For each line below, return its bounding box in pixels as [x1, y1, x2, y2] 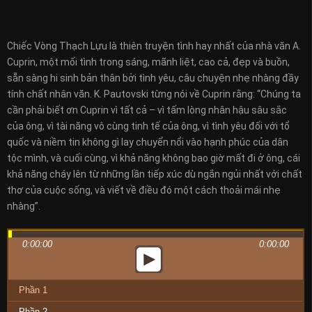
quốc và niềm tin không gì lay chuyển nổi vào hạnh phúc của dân [7, 136, 288, 148]
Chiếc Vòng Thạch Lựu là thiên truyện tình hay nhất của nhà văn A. [7, 40, 301, 52]
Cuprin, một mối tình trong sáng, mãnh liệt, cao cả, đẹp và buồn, [7, 56, 290, 68]
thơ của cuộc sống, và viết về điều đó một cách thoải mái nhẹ [7, 184, 281, 196]
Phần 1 [19, 284, 47, 295]
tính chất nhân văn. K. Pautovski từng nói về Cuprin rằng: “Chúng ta [7, 88, 301, 100]
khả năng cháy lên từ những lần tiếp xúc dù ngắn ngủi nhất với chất [7, 168, 302, 180]
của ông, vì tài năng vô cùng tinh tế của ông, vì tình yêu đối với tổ [7, 120, 290, 132]
